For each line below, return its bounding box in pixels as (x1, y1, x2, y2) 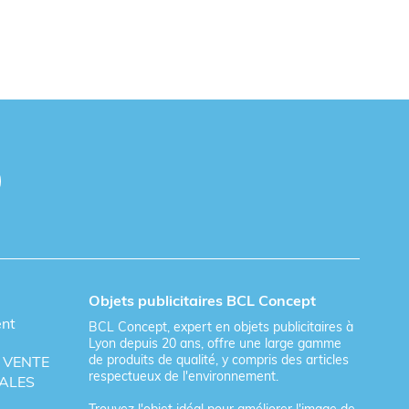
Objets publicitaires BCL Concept (89, 290, 317, 309)
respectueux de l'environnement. (89, 367, 279, 384)
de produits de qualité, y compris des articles (89, 351, 350, 368)
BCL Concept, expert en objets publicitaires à (89, 318, 354, 335)
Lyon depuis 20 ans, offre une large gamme (89, 334, 342, 351)
